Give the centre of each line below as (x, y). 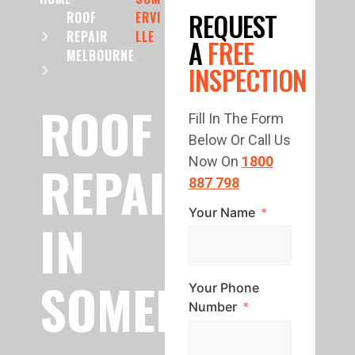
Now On (215, 161)
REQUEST (233, 26)
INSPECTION (248, 80)
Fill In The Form (236, 118)
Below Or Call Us (239, 140)
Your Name (221, 212)
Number (212, 306)
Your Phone (223, 287)
